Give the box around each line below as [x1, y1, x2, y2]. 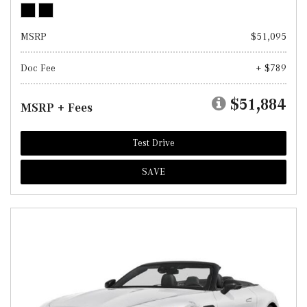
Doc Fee [21, 62, 56, 73]
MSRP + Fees [21, 101, 93, 114]
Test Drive [132, 138, 175, 148]
